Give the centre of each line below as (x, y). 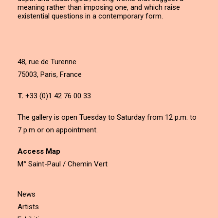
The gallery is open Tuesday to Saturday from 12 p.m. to (107, 117)
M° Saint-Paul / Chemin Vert (63, 164)
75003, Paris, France (50, 74)
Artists (28, 207)
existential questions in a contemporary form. (90, 16)
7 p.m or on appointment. (58, 130)
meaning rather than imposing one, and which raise (99, 7)
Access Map (39, 151)
